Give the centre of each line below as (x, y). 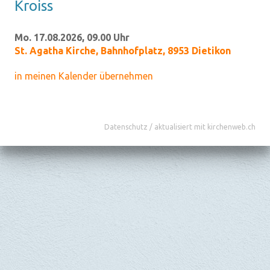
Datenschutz (126, 127)
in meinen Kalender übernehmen (84, 76)
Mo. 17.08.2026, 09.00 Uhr (72, 37)
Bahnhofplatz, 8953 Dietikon (166, 51)
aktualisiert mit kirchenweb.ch (205, 127)
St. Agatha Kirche (55, 51)
